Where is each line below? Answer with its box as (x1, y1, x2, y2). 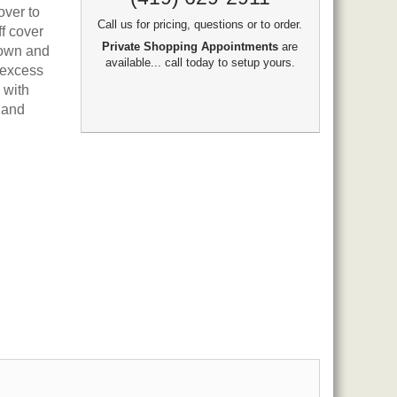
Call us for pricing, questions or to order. (97, 18, 303, 31)
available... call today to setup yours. (105, 56, 295, 69)
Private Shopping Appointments (102, 40, 279, 53)
